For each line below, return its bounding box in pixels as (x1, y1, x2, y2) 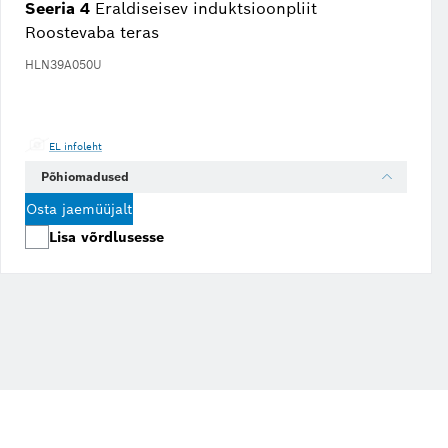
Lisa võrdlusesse (49, 228, 164, 246)
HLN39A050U (25, 57, 102, 72)
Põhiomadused (41, 169, 129, 184)
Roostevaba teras (25, 22, 159, 43)
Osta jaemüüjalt (26, 200, 132, 218)
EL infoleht (49, 140, 102, 153)
